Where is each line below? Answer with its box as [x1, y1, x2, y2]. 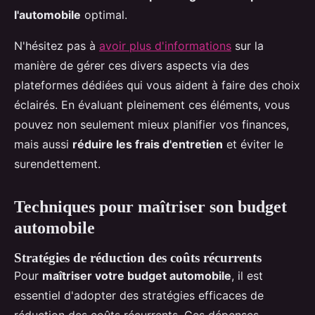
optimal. [81, 8, 127, 22]
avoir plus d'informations [99, 39, 231, 53]
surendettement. [14, 157, 101, 172]
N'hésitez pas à [14, 39, 99, 53]
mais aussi [14, 137, 72, 152]
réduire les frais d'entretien [72, 137, 223, 152]
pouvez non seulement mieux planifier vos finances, [14, 117, 289, 132]
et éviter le [223, 137, 283, 152]
